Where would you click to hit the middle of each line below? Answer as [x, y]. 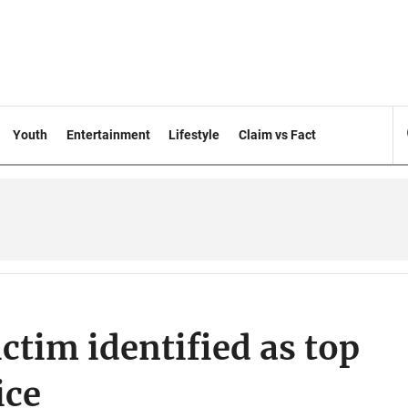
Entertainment [108, 135]
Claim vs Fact [278, 135]
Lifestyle [194, 135]
